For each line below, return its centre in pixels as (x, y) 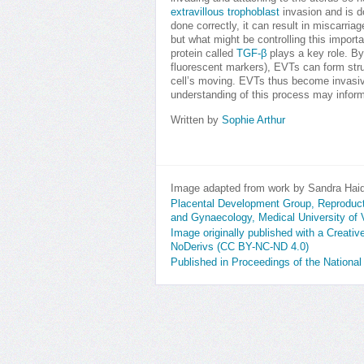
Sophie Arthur (253, 120)
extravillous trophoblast (225, 12)
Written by (196, 120)
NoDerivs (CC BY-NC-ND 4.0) (240, 247)
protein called (204, 54)
